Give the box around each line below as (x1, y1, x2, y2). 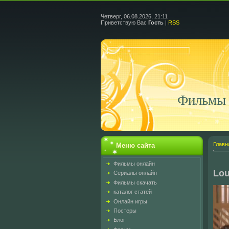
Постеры (113, 207, 136, 214)
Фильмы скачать (113, 179, 157, 186)
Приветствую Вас (101, 19, 147, 26)
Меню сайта (116, 142, 155, 149)
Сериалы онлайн (113, 170, 157, 176)
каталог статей (113, 189, 152, 195)
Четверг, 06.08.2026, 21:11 (101, 13, 168, 19)
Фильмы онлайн (113, 161, 155, 167)
